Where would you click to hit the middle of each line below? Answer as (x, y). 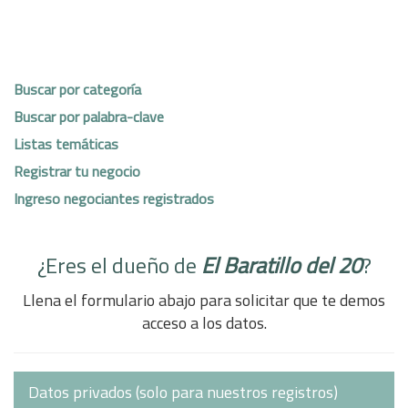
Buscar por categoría (77, 89)
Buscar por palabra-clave (89, 116)
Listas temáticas (66, 143)
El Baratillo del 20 (281, 265)
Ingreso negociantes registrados (114, 198)
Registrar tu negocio (77, 171)
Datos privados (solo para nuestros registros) (183, 392)
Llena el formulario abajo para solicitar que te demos (204, 300)
